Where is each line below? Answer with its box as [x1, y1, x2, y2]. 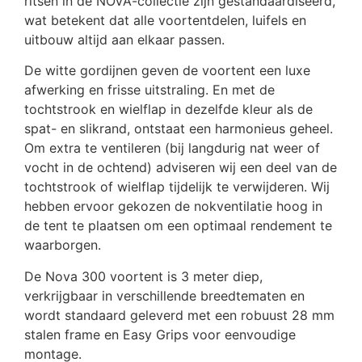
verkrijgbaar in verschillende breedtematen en [24, 287, 305, 304]
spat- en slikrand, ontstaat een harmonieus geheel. [24, 120, 333, 137]
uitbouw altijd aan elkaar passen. [24, 31, 225, 48]
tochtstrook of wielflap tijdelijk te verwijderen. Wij [24, 179, 330, 196]
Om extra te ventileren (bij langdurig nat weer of [24, 140, 320, 157]
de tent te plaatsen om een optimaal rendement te [24, 217, 332, 234]
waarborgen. [24, 237, 101, 254]
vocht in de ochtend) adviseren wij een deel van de [24, 159, 337, 176]
